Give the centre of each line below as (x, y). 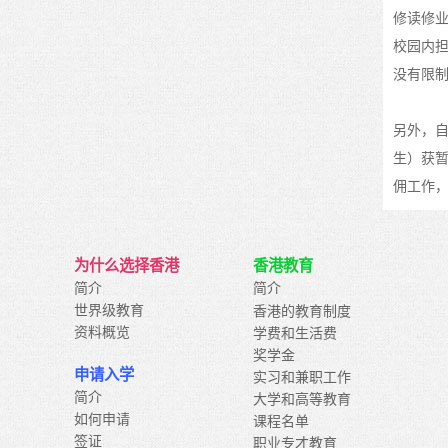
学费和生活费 (295, 332)
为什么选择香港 (126, 266)
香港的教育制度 (302, 310)
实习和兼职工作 (302, 376)
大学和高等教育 (302, 399)
